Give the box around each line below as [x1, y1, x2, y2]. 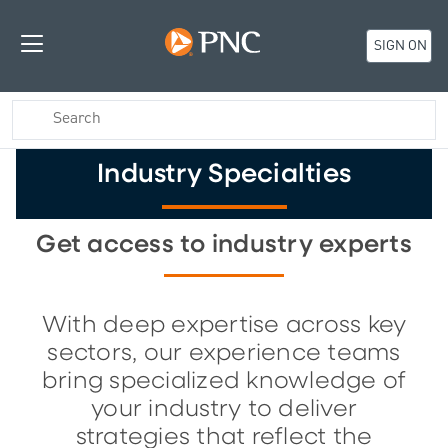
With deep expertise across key [41, 313, 407, 337]
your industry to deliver [91, 397, 357, 421]
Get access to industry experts [36, 232, 412, 257]
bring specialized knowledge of [41, 369, 407, 393]
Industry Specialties [97, 160, 351, 188]
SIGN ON [370, 36, 427, 57]
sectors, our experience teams [47, 341, 401, 365]
